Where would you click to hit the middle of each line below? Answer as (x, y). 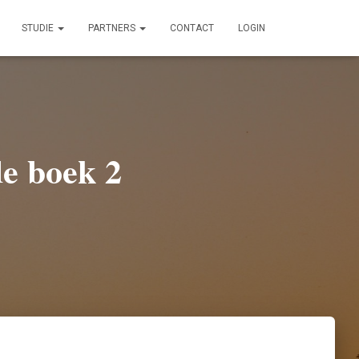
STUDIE (39, 28)
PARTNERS (113, 28)
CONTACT (192, 28)
